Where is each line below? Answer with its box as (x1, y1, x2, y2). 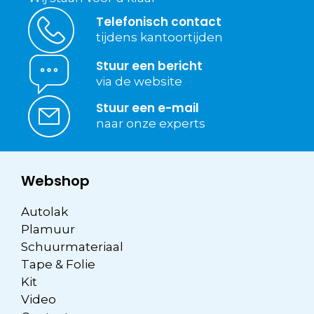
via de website (96, 74, 182, 88)
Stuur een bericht (96, 57, 203, 74)
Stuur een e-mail (96, 99, 199, 116)
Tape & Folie (21, 257, 95, 272)
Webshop (21, 171, 90, 191)
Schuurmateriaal (21, 240, 123, 254)
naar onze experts (96, 116, 205, 130)
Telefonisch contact (96, 13, 221, 30)
